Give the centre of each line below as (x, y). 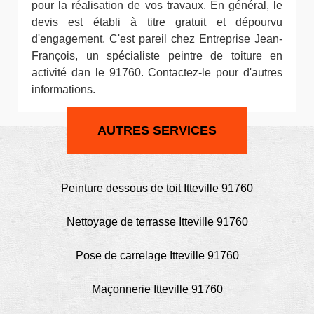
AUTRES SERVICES (157, 130)
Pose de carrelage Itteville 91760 (157, 255)
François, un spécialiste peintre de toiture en (157, 56)
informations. (63, 89)
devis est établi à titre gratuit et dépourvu (157, 22)
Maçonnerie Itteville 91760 (157, 289)
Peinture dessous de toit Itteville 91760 (157, 188)
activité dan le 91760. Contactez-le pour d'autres (157, 73)
